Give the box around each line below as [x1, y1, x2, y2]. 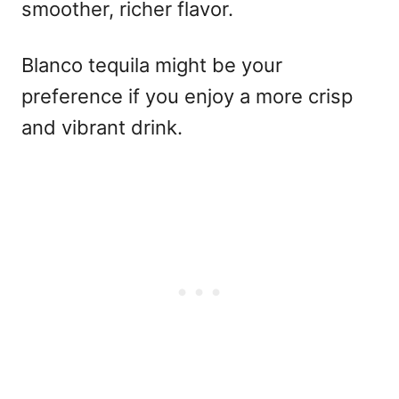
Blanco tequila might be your [21, 53, 282, 77]
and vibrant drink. [21, 115, 183, 139]
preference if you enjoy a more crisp [21, 84, 353, 108]
